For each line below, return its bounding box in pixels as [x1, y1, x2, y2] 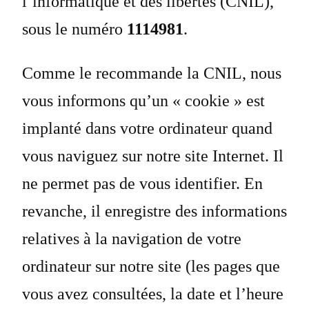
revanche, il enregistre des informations [22, 202, 287, 221]
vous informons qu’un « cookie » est [22, 92, 265, 110]
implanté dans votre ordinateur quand [22, 119, 272, 138]
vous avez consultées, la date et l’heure [22, 285, 283, 303]
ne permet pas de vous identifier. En [22, 175, 263, 193]
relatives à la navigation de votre [22, 230, 241, 248]
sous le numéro [22, 20, 127, 39]
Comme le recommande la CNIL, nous [22, 64, 281, 83]
